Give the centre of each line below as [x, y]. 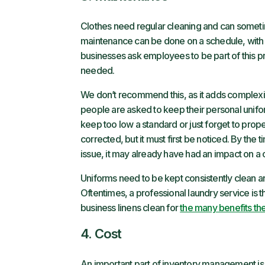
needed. [98, 70]
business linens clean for [130, 208]
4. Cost [101, 234]
